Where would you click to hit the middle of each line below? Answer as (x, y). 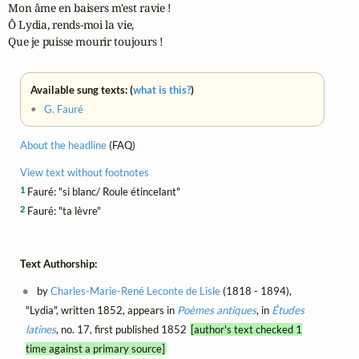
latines (40, 330)
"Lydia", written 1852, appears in (101, 311)
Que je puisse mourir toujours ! (86, 41)
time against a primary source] (95, 349)
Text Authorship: (58, 264)
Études (288, 311)
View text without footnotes (85, 172)
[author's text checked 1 (247, 330)
